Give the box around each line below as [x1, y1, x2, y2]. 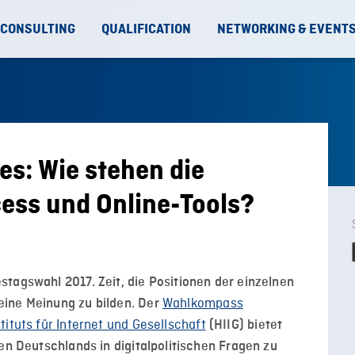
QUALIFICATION [101, 21, 191, 36]
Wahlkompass [162, 296, 243, 312]
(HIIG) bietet [205, 318, 283, 332]
